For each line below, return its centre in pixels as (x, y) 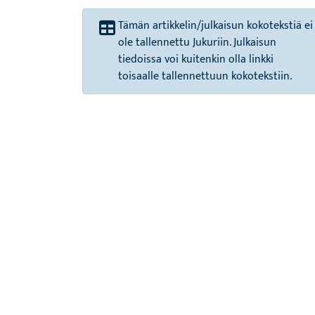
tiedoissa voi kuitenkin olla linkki (196, 59)
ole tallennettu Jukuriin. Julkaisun (197, 43)
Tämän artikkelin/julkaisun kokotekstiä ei (216, 26)
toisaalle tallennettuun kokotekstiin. (205, 76)
